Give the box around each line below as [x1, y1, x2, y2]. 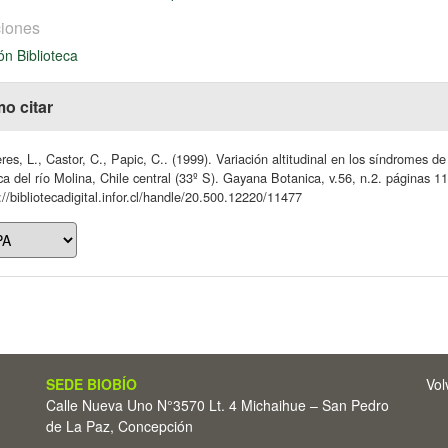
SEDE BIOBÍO [46, 374, 137, 394]
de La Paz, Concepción [46, 416, 193, 436]
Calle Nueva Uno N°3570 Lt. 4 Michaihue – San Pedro [46, 395, 389, 415]
